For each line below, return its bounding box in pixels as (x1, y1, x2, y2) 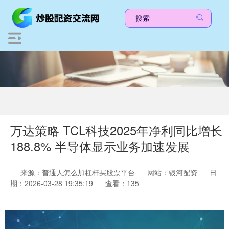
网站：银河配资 (147, 167, 197, 177)
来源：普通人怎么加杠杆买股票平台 (20, 167, 137, 177)
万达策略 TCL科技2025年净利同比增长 (10, 122, 222, 139)
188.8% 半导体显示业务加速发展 (10, 138, 190, 155)
